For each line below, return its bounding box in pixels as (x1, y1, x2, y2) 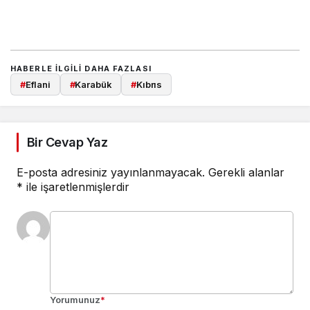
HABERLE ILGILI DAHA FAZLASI (10, 63, 152, 73)
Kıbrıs (136, 78, 163, 90)
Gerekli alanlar (208, 165, 284, 179)
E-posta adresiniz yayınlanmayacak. (17, 165, 205, 179)
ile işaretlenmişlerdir (23, 180, 129, 194)
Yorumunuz (50, 294, 100, 305)
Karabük (75, 78, 112, 90)
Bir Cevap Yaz (27, 135, 107, 149)
